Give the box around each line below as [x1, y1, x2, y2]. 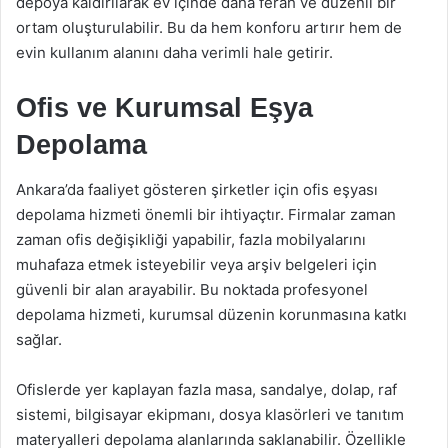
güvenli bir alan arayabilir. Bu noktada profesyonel [16, 280, 368, 299]
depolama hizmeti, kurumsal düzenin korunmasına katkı [16, 305, 407, 324]
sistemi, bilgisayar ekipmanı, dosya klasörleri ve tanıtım [16, 405, 404, 424]
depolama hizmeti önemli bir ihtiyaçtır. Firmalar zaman [16, 205, 396, 224]
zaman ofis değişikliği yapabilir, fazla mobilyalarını [16, 230, 366, 249]
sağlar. [16, 330, 62, 349]
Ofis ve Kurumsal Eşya [16, 92, 313, 123]
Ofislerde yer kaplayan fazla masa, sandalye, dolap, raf [16, 380, 397, 399]
